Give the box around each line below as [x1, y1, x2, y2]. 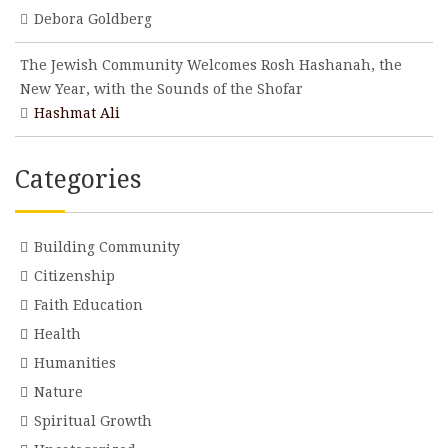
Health [34, 326, 81, 342]
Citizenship [34, 268, 115, 284]
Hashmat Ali [34, 105, 120, 121]
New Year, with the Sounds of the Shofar [20, 81, 303, 97]
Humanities [34, 355, 116, 371]
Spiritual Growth [34, 413, 152, 429]
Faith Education [34, 297, 143, 313]
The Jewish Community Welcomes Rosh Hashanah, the [20, 57, 402, 73]
